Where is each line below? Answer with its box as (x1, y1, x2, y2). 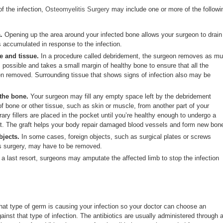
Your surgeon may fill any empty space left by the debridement (28, 93, 211, 101)
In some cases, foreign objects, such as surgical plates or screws (19, 133, 211, 141)
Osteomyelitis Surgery (45, 5, 110, 13)
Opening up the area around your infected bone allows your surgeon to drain (2, 31, 222, 39)
